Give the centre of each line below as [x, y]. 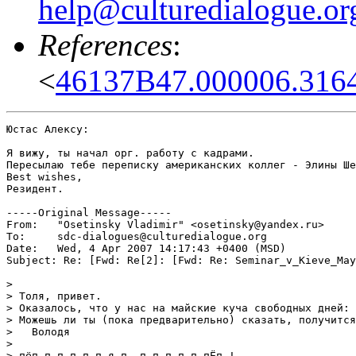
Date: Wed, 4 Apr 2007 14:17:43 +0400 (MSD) [25, 249]
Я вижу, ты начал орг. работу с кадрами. [133, 153]
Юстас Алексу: [48, 130]
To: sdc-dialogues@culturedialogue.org [19, 237]
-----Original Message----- [89, 213]
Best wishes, [44, 177]
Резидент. [35, 189]
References [105, 45]
